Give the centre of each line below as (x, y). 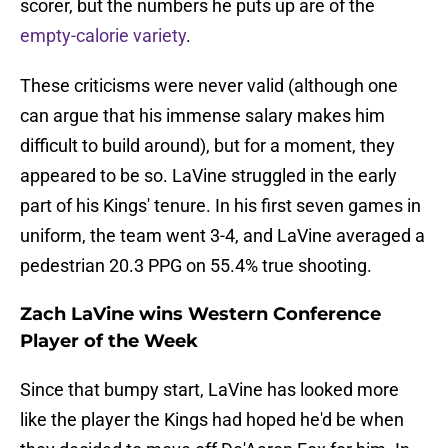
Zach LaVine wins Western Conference (200, 314)
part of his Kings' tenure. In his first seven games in (220, 206)
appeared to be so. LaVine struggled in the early (208, 176)
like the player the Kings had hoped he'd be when (212, 420)
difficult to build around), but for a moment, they (207, 146)
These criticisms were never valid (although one (209, 86)
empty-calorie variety (103, 36)
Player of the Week (109, 341)
